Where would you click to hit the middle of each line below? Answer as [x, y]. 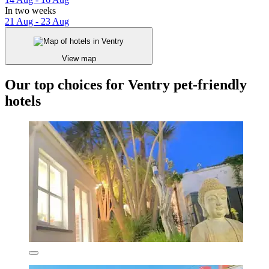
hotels [23, 101]
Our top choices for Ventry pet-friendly [126, 85]
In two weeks [30, 10]
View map [79, 59]
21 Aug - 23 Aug [37, 21]
